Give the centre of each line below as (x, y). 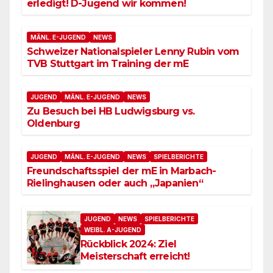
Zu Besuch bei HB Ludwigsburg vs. (111, 111)
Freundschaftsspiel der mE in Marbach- (122, 171)
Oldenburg (53, 123)
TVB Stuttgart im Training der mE (108, 63)
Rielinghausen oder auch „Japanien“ (115, 183)
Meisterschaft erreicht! (135, 256)
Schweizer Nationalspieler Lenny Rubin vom (133, 51)
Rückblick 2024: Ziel (128, 244)
